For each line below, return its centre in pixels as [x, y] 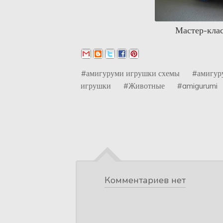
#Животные [144, 86]
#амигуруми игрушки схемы [130, 73]
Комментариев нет [145, 180]
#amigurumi [197, 86]
